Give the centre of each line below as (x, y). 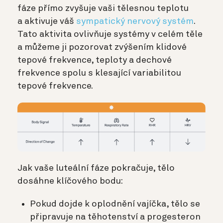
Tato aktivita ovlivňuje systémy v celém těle (110, 35)
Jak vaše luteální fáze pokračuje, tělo (96, 168)
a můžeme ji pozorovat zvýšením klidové (102, 48)
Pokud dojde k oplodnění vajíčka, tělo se (115, 204)
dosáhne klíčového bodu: (70, 181)
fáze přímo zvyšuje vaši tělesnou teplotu (103, 9)
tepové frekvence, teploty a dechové (95, 60)
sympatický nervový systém (135, 22)
